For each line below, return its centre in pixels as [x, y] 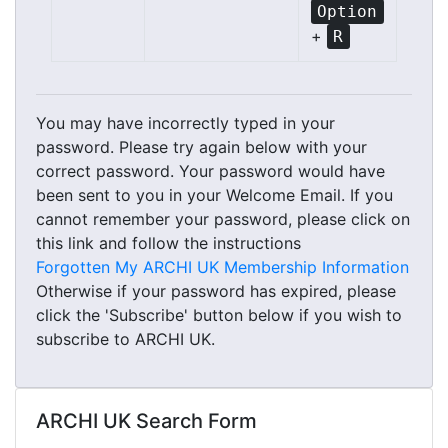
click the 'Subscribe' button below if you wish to [219, 315]
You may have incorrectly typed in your [185, 123]
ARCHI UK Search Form [146, 421]
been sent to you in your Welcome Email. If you [214, 195]
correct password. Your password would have [210, 171]
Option [347, 11]
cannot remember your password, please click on [223, 219]
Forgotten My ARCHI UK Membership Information [222, 267]
